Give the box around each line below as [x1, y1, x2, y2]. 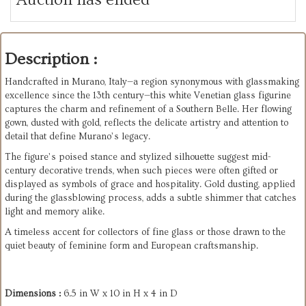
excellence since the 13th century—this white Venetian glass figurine [5, 90, 291, 102]
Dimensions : [5, 288, 64, 300]
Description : [5, 50, 97, 69]
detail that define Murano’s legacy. [5, 131, 150, 143]
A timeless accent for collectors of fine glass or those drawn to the [5, 227, 286, 238]
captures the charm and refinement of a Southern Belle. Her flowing [5, 104, 292, 115]
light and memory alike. [5, 206, 105, 218]
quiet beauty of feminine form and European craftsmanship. [5, 240, 258, 252]
